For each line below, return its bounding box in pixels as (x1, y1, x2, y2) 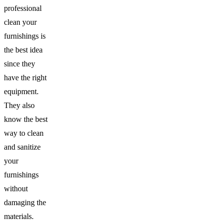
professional (4, 4, 42, 12)
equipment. (4, 87, 39, 96)
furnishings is (4, 32, 46, 40)
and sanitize (4, 143, 41, 151)
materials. (4, 212, 34, 221)
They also (4, 101, 35, 110)
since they (4, 59, 35, 68)
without (4, 184, 28, 193)
